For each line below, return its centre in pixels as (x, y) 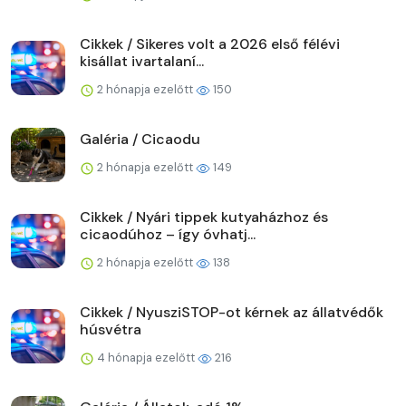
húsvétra (111, 329)
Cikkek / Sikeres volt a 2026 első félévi (210, 43)
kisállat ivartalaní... (142, 61)
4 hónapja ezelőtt (146, 357)
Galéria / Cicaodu (140, 139)
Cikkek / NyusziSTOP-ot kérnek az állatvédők (232, 312)
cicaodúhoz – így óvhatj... (168, 234)
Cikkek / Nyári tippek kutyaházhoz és (204, 217)
